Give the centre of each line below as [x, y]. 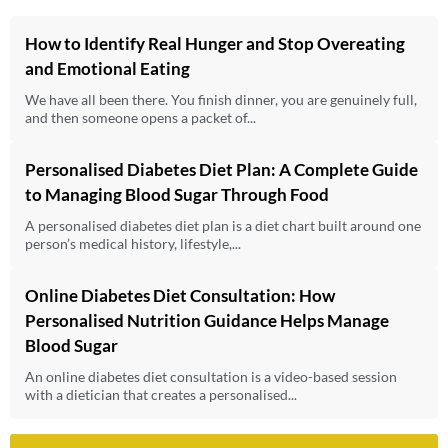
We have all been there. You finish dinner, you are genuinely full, [221, 99]
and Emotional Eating [107, 68]
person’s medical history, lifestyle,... [133, 243]
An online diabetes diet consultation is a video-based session [211, 376]
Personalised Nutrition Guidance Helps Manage [207, 320]
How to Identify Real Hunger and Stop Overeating [215, 43]
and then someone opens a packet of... [140, 117]
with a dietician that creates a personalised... [161, 394]
